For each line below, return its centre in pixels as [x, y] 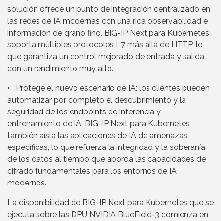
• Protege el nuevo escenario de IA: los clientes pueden [109, 88]
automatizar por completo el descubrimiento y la [97, 100]
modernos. [27, 183]
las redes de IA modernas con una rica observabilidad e [108, 21]
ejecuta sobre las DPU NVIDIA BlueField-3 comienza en [108, 214]
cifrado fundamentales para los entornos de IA [92, 171]
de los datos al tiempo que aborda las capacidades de [107, 159]
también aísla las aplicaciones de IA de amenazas [97, 135]
